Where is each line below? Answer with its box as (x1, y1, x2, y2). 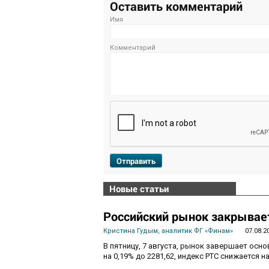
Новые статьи (109, 183, 169, 195)
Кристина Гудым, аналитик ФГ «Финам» (103, 227, 233, 235)
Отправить (116, 156, 156, 167)
